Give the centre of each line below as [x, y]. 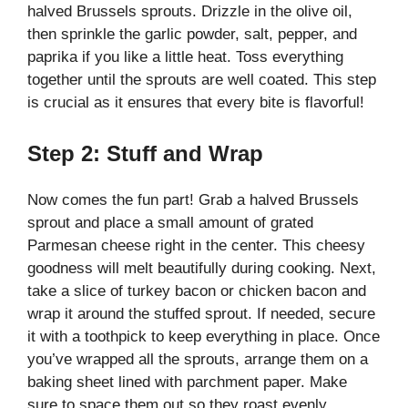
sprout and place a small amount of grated [170, 222]
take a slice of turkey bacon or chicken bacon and [197, 291]
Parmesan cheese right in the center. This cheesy [196, 245]
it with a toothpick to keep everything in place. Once [204, 336]
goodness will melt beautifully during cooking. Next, [202, 268]
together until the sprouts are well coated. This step [202, 80]
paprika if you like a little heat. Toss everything [185, 57]
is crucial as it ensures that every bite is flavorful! [196, 103]
